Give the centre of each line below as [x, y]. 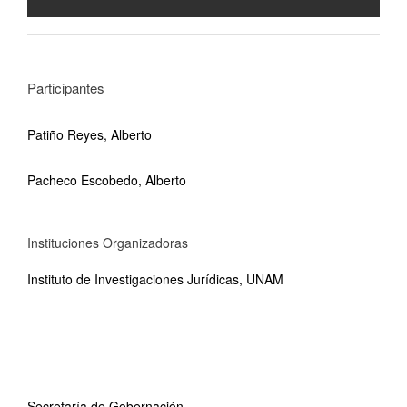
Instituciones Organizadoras [108, 243]
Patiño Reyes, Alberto [89, 134]
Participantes [66, 88]
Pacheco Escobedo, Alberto [107, 180]
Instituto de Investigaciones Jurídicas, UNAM [155, 279]
